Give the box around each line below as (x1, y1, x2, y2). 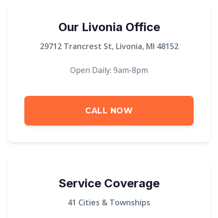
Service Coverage (58, 176, 160, 190)
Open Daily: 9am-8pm (70, 65, 148, 75)
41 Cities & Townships (68, 197, 150, 208)
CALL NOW (85, 106, 133, 115)
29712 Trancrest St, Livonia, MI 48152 (39, 41, 179, 52)
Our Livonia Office (58, 20, 160, 34)
